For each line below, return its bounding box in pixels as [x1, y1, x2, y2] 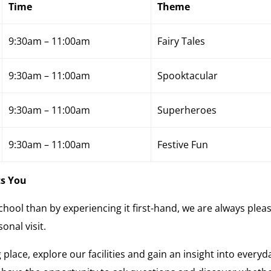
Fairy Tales [157, 34, 205, 48]
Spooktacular [157, 69, 218, 82]
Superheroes [157, 103, 217, 117]
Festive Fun [157, 138, 208, 151]
